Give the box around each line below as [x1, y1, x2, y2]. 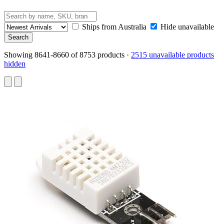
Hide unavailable [160, 22, 214, 31]
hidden [4, 59, 25, 68]
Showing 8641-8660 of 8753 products [4, 50, 126, 59]
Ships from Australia [82, 22, 146, 31]
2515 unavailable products [131, 50, 214, 59]
